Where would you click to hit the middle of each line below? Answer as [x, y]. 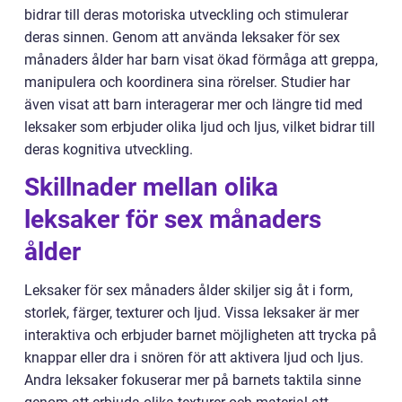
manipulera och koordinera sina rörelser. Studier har [187, 83]
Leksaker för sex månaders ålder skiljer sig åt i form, [188, 291]
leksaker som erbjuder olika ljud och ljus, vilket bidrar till [200, 127]
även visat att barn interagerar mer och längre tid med [193, 105]
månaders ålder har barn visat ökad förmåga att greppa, [201, 60]
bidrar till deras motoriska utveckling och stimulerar [186, 15]
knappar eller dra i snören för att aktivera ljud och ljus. [194, 358]
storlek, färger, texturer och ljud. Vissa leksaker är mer [192, 313]
